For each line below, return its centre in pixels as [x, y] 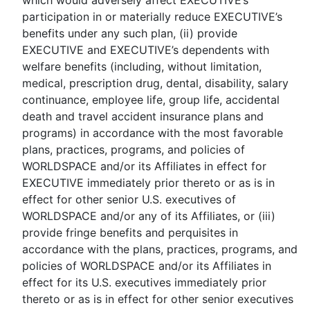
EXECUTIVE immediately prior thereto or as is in [148, 183]
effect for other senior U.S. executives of [129, 199]
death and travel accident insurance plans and [143, 116]
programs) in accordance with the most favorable [152, 133]
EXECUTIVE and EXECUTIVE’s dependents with [145, 50]
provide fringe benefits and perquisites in [130, 232]
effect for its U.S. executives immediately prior [144, 282]
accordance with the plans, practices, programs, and [159, 249]
